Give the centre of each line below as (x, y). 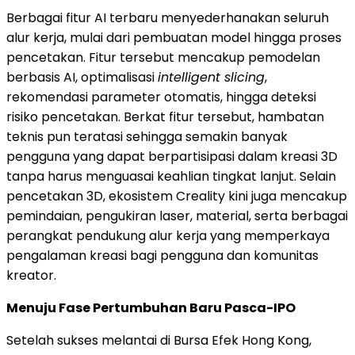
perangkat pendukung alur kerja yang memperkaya (168, 235)
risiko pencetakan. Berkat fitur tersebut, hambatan (165, 116)
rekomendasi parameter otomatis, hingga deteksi (161, 97)
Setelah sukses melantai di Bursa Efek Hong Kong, (159, 340)
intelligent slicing (211, 77)
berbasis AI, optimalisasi (82, 77)
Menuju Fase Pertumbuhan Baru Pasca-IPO (151, 307)
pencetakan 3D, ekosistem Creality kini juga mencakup (177, 196)
